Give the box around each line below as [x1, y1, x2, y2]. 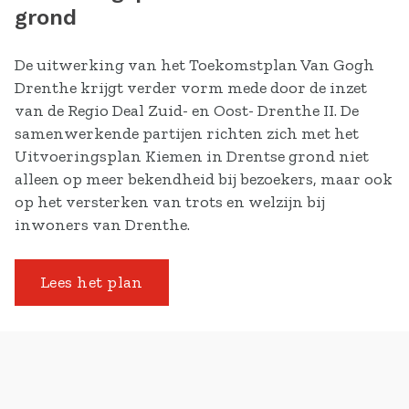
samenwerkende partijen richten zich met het [15, 123, 359, 143]
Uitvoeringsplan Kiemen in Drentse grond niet [15, 146, 369, 166]
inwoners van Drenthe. [15, 215, 190, 235]
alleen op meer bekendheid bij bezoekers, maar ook [15, 169, 393, 189]
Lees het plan [40, 272, 143, 292]
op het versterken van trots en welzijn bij [15, 192, 325, 212]
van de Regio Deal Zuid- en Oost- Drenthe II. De [15, 100, 359, 121]
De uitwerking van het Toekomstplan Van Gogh [15, 55, 374, 75]
